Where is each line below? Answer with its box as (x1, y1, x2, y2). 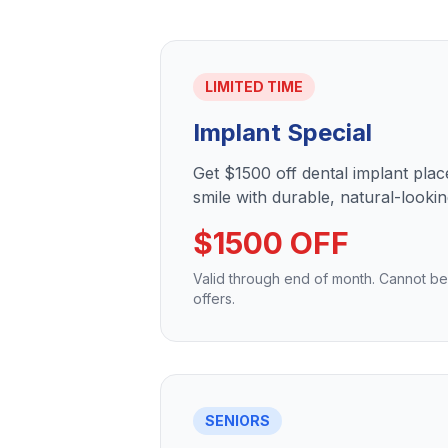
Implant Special (193, 118, 372, 147)
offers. (193, 290, 235, 307)
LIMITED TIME (205, 78, 303, 95)
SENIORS (205, 412, 270, 429)
